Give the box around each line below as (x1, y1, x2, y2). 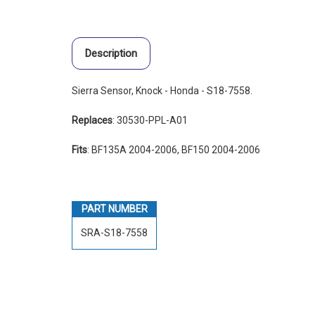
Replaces (72, 115, 112, 127)
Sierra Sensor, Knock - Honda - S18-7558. (72, 85, 252, 97)
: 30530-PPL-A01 (112, 115, 188, 127)
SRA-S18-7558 (81, 227, 148, 239)
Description (84, 47, 137, 60)
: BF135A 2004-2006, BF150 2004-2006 (87, 144, 260, 156)
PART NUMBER (81, 203, 148, 215)
